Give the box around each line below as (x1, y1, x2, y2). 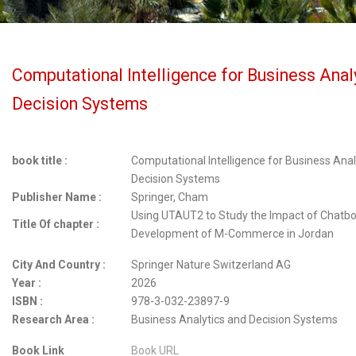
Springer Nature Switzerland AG (131, 258, 291, 271)
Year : (12, 277, 41, 289)
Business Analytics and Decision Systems (131, 313, 338, 326)
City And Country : (12, 258, 106, 271)
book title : (12, 154, 68, 167)
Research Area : (12, 313, 95, 326)
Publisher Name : (12, 191, 102, 203)
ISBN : (12, 295, 43, 308)
